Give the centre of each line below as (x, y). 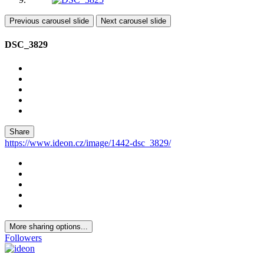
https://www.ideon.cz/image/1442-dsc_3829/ (88, 143)
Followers (23, 237)
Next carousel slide (133, 21)
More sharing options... (49, 226)
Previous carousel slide (49, 21)
